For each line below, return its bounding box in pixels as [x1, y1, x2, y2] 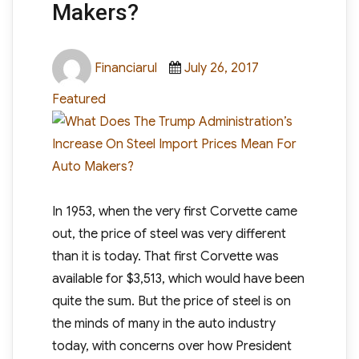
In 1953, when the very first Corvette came [51, 204, 297, 220]
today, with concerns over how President [51, 338, 292, 354]
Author [90, 51, 131, 67]
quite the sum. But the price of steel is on [51, 293, 291, 309]
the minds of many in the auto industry [51, 316, 276, 332]
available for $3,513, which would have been [51, 271, 305, 287]
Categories [261, 51, 328, 67]
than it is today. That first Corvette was [51, 248, 279, 264]
